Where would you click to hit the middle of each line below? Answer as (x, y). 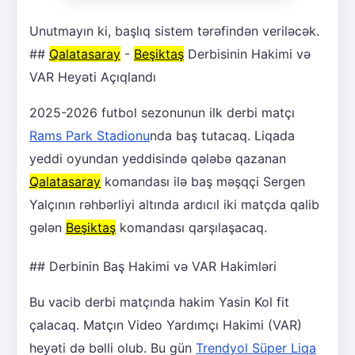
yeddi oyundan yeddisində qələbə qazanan (158, 158)
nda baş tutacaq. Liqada (222, 135)
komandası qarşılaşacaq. (191, 227)
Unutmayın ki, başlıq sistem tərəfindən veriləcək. (174, 31)
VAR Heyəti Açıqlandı (93, 76)
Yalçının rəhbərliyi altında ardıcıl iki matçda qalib (174, 204)
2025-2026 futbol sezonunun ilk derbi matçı (162, 112)
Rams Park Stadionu (90, 135)
